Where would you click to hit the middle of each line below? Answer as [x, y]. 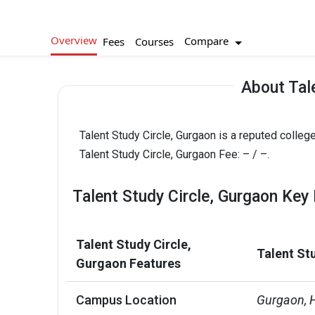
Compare [207, 41]
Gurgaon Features [128, 263]
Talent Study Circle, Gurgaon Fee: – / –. [174, 154]
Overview [74, 40]
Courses [154, 41]
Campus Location [126, 300]
